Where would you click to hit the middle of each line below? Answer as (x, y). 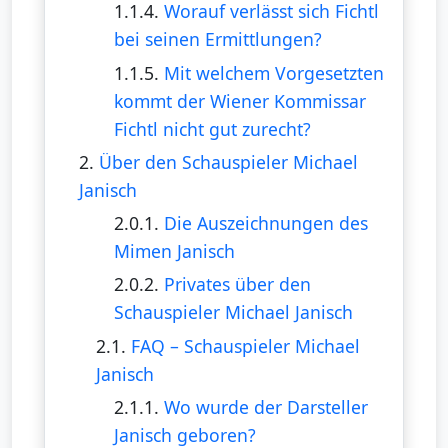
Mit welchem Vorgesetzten (273, 72)
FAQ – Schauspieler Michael (246, 345)
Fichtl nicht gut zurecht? (212, 128)
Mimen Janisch (174, 251)
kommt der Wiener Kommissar (239, 100)
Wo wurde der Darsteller (265, 406)
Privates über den (237, 284)
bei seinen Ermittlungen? (217, 39)
